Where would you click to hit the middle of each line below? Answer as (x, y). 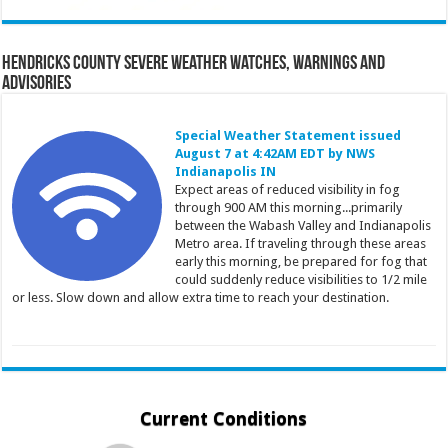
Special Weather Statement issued (287, 135)
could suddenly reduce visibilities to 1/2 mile (300, 279)
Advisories (37, 83)
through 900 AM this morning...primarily (288, 207)
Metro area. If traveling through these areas (300, 243)
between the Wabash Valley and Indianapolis (302, 225)
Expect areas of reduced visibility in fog (287, 189)
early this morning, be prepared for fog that (300, 261)
